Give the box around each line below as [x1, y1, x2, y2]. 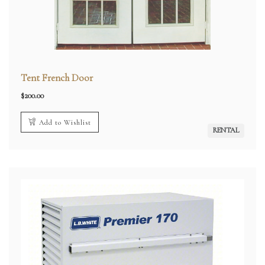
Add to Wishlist [39, 118, 91, 127]
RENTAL [212, 126, 240, 135]
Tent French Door [21, 72, 93, 84]
